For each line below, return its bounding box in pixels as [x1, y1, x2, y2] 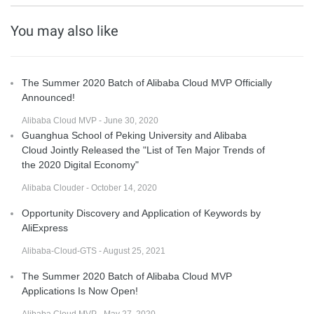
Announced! [22, 92, 75, 104]
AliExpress [22, 222, 68, 234]
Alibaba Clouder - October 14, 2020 [22, 183, 157, 193]
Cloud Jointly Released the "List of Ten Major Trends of [22, 144, 265, 156]
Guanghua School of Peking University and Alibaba [22, 130, 247, 142]
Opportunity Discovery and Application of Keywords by [22, 207, 261, 219]
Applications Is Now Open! [22, 285, 138, 297]
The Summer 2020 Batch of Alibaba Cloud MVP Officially [22, 77, 272, 89]
